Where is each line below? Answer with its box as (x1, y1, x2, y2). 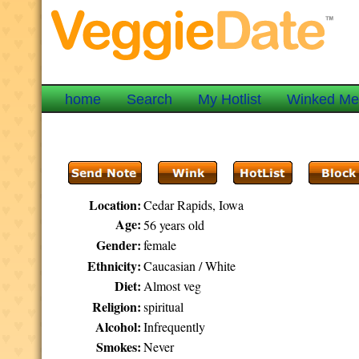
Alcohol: (95, 317, 142, 336)
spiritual (143, 298, 184, 315)
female (143, 236, 177, 253)
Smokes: (96, 337, 142, 356)
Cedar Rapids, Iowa (143, 196, 244, 213)
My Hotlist (198, 91, 262, 107)
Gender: (96, 236, 142, 254)
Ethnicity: (87, 256, 142, 275)
